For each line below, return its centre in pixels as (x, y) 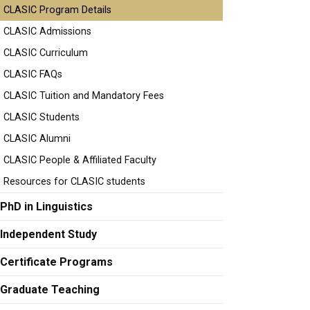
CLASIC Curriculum (46, 53)
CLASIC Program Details (57, 10)
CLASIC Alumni (37, 139)
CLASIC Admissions (47, 31)
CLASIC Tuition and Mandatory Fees (84, 96)
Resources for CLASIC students (74, 182)
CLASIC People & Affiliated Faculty (80, 160)
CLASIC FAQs (33, 74)
